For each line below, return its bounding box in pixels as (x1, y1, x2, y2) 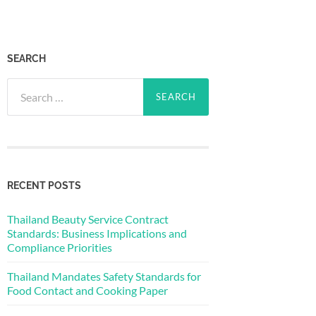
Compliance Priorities (7, 240, 112, 254)
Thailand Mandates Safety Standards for (7, 269, 201, 283)
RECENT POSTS (7, 178, 81, 191)
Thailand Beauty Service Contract (7, 212, 169, 226)
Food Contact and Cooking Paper (7, 283, 168, 297)
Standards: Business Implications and (7, 226, 187, 240)
